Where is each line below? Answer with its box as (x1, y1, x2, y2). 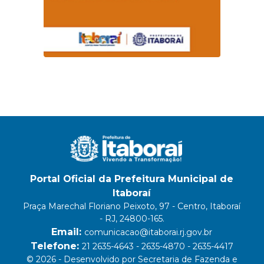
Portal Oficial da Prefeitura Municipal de (30, 173, 234, 185)
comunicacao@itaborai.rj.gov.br (84, 227, 213, 238)
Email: (51, 226, 85, 238)
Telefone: (30, 240, 82, 252)
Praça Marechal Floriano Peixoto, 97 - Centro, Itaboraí (23, 201, 241, 212)
